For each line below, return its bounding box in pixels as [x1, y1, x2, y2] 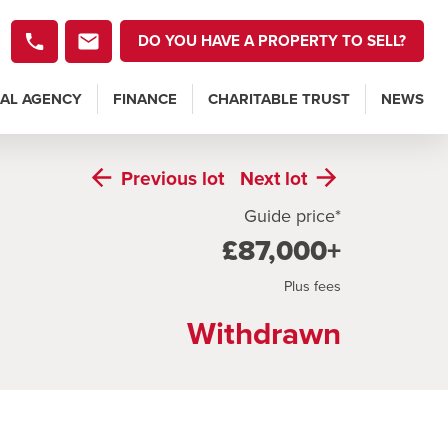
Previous [121, 163, 203, 192]
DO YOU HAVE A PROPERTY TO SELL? [138, 29, 406, 53]
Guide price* [244, 202, 341, 228]
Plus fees [284, 274, 341, 296]
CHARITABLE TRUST [208, 88, 350, 111]
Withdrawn [187, 309, 341, 356]
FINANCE [113, 88, 177, 111]
